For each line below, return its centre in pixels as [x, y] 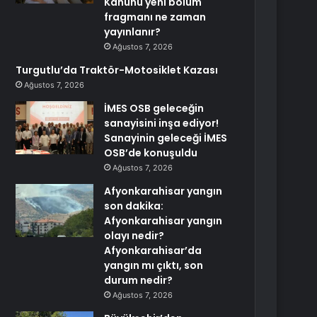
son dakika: [134, 206]
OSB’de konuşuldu [151, 153]
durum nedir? [139, 280]
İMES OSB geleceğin [154, 108]
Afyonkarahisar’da [153, 250]
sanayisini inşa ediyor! [162, 123]
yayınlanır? [133, 32]
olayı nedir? [134, 236]
